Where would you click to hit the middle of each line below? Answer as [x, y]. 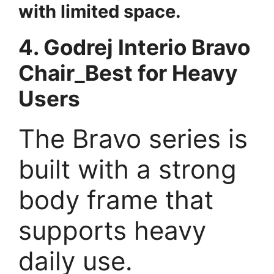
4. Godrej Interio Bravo [134, 47]
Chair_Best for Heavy [128, 72]
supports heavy [112, 230]
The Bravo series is [133, 138]
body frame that [116, 199]
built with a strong [128, 169]
